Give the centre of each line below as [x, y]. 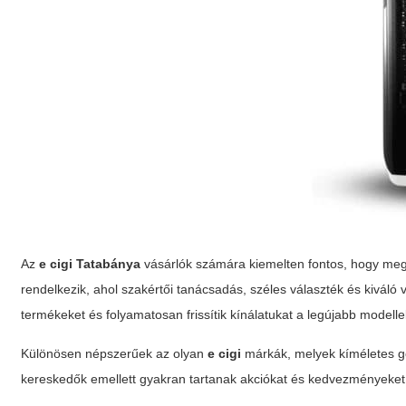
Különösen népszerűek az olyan [115, 353]
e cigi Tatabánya [90, 264]
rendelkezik [54, 289]
